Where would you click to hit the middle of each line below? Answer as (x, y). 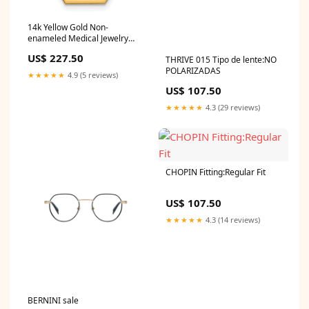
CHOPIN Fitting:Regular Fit (216, 172)
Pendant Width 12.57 (67, 49)
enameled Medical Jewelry (78, 38)
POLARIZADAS (193, 70)
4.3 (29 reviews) (232, 107)
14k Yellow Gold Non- (68, 27)
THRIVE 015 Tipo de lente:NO (221, 59)
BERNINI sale (53, 301)
